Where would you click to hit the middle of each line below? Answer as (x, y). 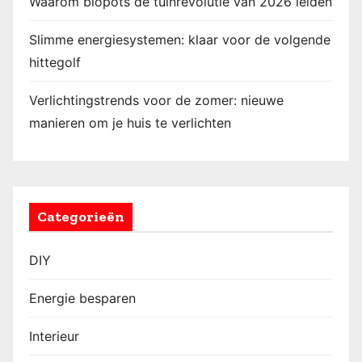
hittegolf (55, 63)
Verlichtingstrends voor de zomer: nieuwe (156, 101)
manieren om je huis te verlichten (130, 123)
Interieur (54, 337)
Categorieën (81, 217)
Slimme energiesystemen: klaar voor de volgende (180, 40)
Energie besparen (82, 299)
